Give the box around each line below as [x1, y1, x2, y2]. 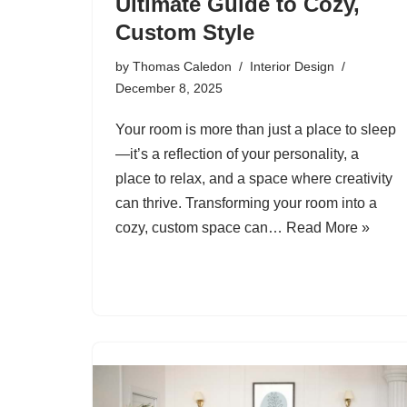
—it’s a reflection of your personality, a [115, 145, 359, 162]
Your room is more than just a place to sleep [115, 121, 396, 137]
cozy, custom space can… [115, 219, 286, 235]
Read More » [286, 219, 370, 235]
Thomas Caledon [133, 58, 232, 74]
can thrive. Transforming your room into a [115, 194, 377, 211]
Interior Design [250, 58, 334, 74]
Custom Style [115, 19, 254, 45]
